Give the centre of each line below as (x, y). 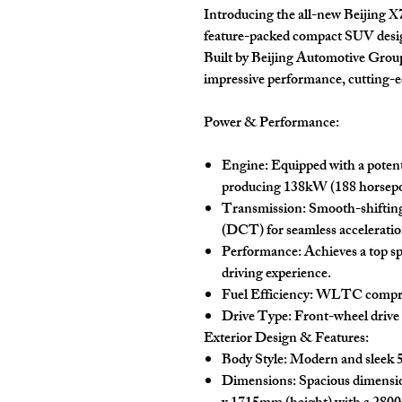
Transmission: (264, 210)
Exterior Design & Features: (286, 340)
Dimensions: (259, 383)
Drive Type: (257, 318)
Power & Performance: (271, 124)
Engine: (245, 167)
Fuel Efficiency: (267, 297)
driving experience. (276, 275)
